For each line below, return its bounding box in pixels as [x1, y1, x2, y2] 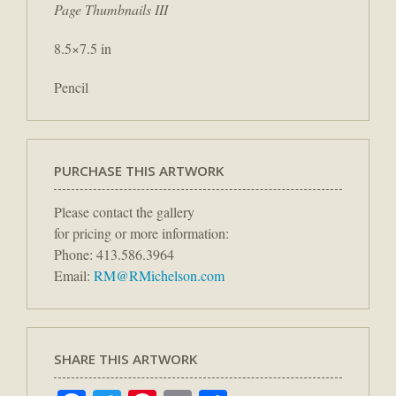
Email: [54, 265, 94, 285]
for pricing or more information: [54, 223, 229, 242]
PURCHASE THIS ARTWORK [54, 161, 224, 179]
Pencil [54, 77, 88, 96]
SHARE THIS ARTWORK [54, 349, 197, 368]
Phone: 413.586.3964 [54, 244, 174, 263]
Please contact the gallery [54, 202, 194, 221]
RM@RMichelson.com [94, 265, 225, 285]
